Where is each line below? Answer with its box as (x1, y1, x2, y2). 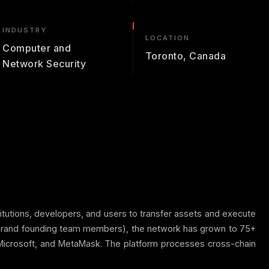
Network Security (2, 58, 86, 70)
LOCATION (145, 34, 190, 43)
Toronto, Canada (145, 50, 226, 62)
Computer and (2, 42, 71, 55)
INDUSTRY (2, 26, 47, 35)
